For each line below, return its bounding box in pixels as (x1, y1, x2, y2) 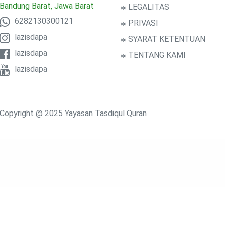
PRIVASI (126, 18, 158, 28)
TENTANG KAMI (126, 50, 186, 60)
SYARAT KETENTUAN (126, 34, 205, 44)
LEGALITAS (126, 2, 169, 12)
